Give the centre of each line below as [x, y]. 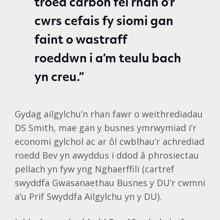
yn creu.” [59, 78]
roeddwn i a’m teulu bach [108, 59]
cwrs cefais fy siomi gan [104, 22]
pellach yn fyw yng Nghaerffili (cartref [95, 169]
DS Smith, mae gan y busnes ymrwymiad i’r [106, 128]
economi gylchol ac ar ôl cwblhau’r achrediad [110, 141]
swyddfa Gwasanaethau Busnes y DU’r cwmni [110, 183]
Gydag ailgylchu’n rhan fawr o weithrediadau [109, 114]
